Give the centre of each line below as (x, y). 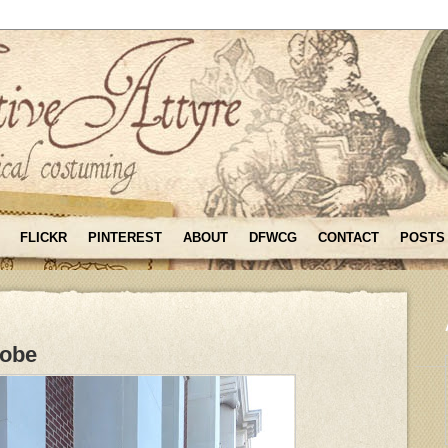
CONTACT (348, 237)
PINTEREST (125, 237)
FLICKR (43, 237)
